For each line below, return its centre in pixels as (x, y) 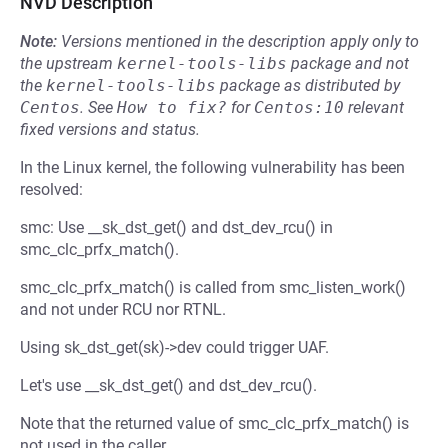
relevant (374, 107)
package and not (348, 63)
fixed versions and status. (110, 129)
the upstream (68, 63)
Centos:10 (299, 107)
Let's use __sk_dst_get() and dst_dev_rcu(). (168, 385)
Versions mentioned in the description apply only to (240, 41)
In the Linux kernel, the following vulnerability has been (212, 167)
